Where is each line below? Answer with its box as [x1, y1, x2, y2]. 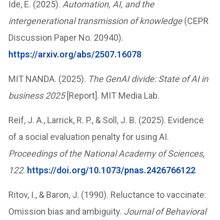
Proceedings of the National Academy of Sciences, [8, 148, 205, 159]
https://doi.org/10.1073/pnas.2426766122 [27, 165, 196, 175]
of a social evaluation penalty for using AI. [8, 131, 169, 142]
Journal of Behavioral [124, 206, 207, 217]
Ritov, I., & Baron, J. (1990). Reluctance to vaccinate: [8, 189, 207, 200]
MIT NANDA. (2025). [8, 73, 88, 84]
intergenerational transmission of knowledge [8, 15, 183, 26]
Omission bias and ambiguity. [8, 206, 124, 217]
